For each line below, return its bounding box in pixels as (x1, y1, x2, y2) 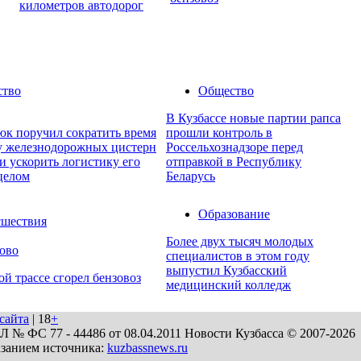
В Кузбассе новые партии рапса (166, 111, 341, 126)
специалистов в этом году (166, 249, 309, 263)
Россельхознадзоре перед (166, 140, 303, 155)
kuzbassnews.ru (107, 341, 188, 355)
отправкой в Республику (166, 155, 301, 169)
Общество (198, 84, 254, 98)
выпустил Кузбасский (166, 263, 287, 278)
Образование (198, 207, 270, 222)
